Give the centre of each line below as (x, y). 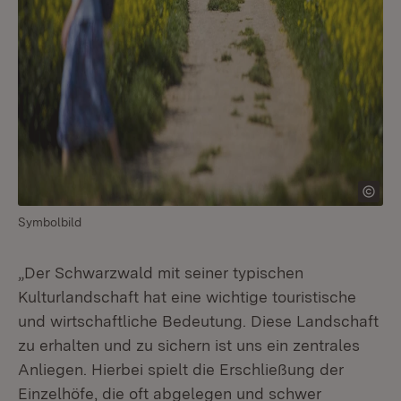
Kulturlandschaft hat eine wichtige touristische (187, 297)
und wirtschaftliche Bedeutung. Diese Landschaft (198, 321)
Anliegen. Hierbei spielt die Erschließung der (181, 369)
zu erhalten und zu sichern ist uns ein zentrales (189, 345)
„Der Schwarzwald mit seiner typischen (161, 273)
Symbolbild (50, 222)
